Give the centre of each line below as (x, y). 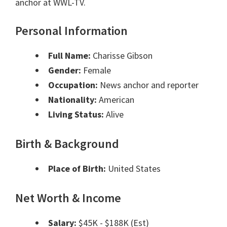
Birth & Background (67, 144)
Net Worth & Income (68, 198)
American (116, 100)
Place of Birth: (77, 169)
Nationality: (72, 100)
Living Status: (76, 115)
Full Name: (69, 56)
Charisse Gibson (122, 56)
